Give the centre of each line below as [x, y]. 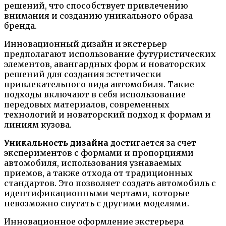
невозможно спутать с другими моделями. [97, 203]
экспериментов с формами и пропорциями [99, 153]
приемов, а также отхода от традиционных [98, 173]
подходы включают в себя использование [95, 94]
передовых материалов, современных [87, 104]
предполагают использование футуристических [110, 54]
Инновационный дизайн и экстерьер [86, 44]
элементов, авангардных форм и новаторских [105, 64]
